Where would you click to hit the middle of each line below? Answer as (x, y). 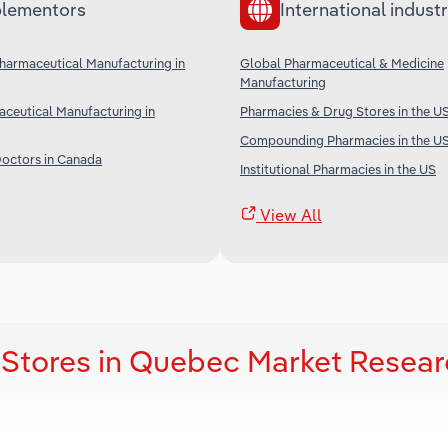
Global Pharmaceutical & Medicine (342, 62)
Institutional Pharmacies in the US (338, 168)
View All (289, 214)
